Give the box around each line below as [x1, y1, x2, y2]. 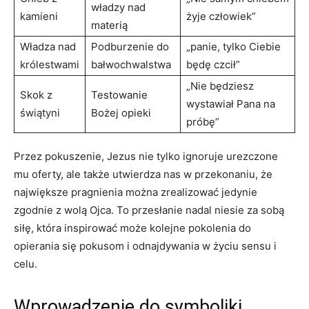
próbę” [186, 114, 219, 128]
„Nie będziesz [186, 79, 254, 92]
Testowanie [91, 88, 148, 101]
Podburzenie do [91, 39, 169, 53]
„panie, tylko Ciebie [186, 39, 281, 53]
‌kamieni [20, 9, 58, 23]
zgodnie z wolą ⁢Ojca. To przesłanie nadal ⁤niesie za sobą [14, 203, 284, 217]
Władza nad [20, 39, 76, 53]
